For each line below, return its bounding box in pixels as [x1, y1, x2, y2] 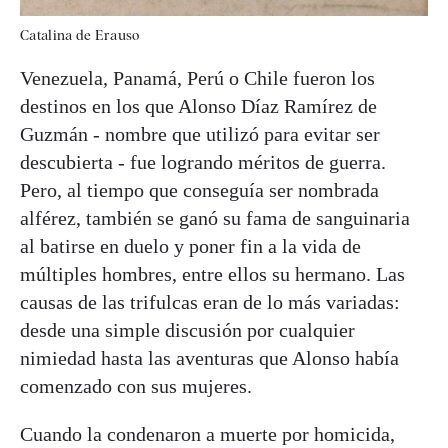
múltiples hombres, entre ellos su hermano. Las [20, 263, 405, 286]
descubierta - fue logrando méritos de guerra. [20, 151, 386, 174]
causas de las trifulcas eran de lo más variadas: [20, 291, 400, 314]
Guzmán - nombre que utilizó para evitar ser [20, 123, 380, 146]
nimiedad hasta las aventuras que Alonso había [20, 347, 399, 370]
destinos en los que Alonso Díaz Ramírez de [20, 95, 377, 118]
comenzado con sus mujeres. [20, 375, 252, 398]
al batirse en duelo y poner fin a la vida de [20, 235, 361, 258]
